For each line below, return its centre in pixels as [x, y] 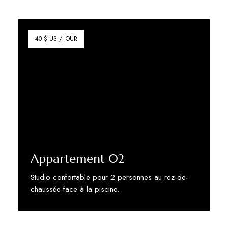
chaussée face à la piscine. [75, 190]
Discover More [54, 214]
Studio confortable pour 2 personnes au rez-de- [109, 177]
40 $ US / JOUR [56, 39]
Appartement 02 [77, 159]
